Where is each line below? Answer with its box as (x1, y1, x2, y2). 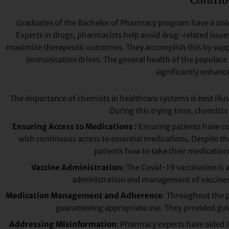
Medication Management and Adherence (6, 191, 163, 201)
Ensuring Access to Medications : (12, 122, 137, 132)
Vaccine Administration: (31, 162, 124, 172)
